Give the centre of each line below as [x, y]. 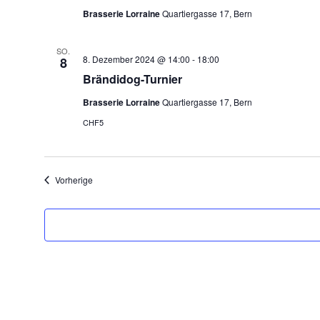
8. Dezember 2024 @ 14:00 [136, 59]
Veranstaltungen [124, 179]
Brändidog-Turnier [132, 79]
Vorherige [74, 180]
